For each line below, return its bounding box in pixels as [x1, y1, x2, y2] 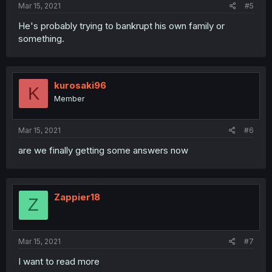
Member [54, 94, 84, 104]
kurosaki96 [54, 80, 106, 92]
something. [18, 33, 64, 45]
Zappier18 [54, 191, 100, 203]
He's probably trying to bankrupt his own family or [18, 20, 225, 32]
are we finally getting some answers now [18, 144, 188, 156]
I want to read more [18, 256, 100, 268]
